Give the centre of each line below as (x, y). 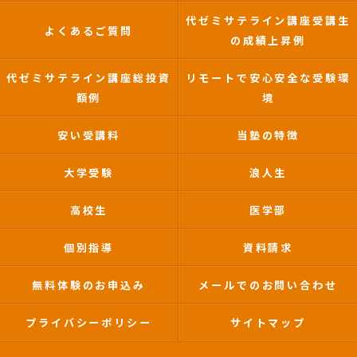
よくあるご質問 (89, 30)
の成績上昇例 (268, 40)
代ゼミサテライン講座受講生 (268, 20)
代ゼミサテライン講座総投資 (89, 78)
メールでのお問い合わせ (268, 285)
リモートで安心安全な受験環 (268, 78)
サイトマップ (268, 322)
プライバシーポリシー (89, 322)
